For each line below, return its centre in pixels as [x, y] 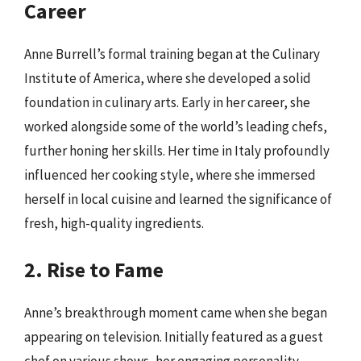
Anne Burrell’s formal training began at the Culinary [172, 54]
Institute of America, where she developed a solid [168, 78]
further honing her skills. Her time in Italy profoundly [177, 150]
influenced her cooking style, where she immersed [170, 174]
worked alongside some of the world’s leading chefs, [176, 126]
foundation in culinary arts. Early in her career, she [167, 102]
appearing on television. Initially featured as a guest [174, 337]
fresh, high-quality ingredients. [114, 223]
